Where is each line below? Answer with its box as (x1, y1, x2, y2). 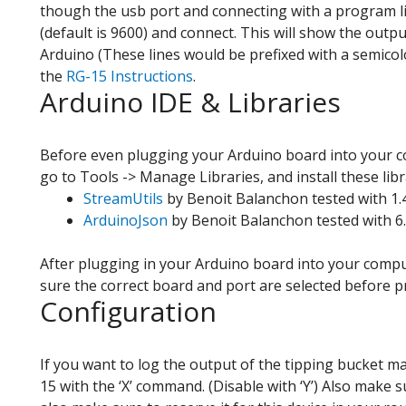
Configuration (40, 292, 217, 330)
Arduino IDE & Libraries (40, 82, 341, 121)
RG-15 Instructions (66, 65, 193, 86)
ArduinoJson (83, 209, 168, 230)
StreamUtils (83, 188, 163, 208)
